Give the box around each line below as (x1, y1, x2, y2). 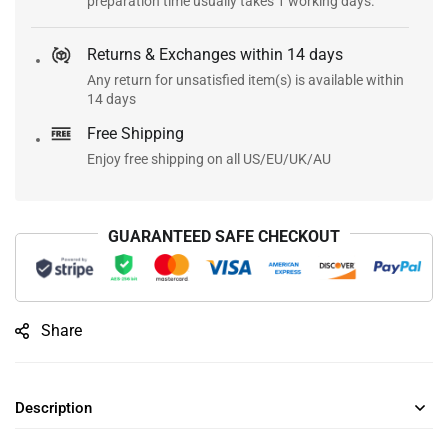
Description (15, 399, 92, 418)
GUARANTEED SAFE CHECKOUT (108, 227, 340, 247)
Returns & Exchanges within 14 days (87, 45, 343, 65)
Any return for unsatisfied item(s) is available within (87, 72, 404, 89)
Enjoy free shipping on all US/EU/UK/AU (87, 151, 331, 168)
